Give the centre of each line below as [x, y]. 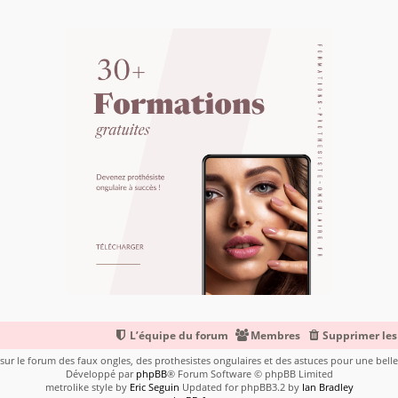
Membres [275, 336]
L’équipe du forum [179, 336]
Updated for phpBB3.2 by [240, 387]
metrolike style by [87, 387]
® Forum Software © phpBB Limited [250, 374]
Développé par [100, 374]
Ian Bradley [327, 387]
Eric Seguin [154, 387]
